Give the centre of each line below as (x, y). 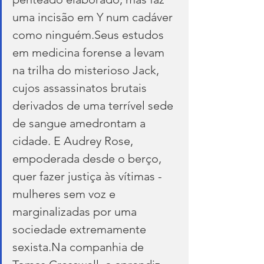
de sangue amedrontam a (80, 123)
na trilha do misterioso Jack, (87, 70)
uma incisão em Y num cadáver (94, 17)
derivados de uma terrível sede (94, 105)
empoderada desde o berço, (88, 158)
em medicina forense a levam (90, 52)
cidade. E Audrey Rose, (74, 141)
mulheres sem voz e (65, 194)
